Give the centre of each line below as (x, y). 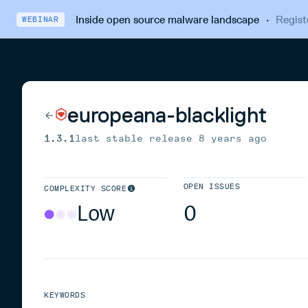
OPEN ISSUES (212, 187)
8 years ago (233, 139)
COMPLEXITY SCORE (86, 189)
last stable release (137, 139)
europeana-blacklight (167, 115)
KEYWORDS (65, 295)
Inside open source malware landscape (167, 19)
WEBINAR (41, 19)
